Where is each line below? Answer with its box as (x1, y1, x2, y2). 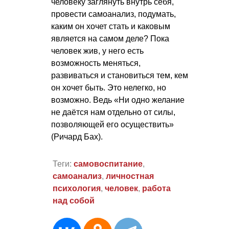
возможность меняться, (51, 59, 141, 68)
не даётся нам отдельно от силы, (51, 108, 175, 117)
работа (142, 184, 171, 193)
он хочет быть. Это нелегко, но (51, 83, 166, 93)
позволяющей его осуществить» (51, 120, 174, 129)
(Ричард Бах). (51, 132, 103, 142)
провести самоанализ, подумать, (51, 10, 176, 19)
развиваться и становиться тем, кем (51, 71, 188, 80)
